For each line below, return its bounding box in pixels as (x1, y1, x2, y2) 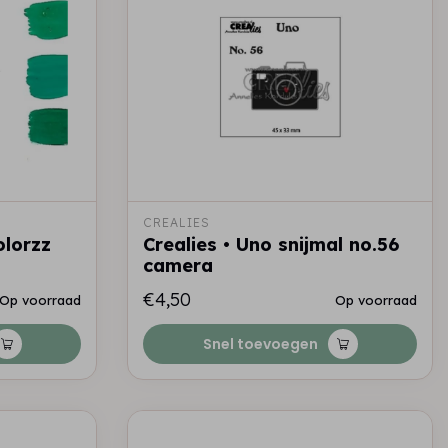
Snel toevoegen (202, 334, 318, 354)
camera (143, 254, 213, 277)
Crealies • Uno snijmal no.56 (143, 233, 399, 256)
